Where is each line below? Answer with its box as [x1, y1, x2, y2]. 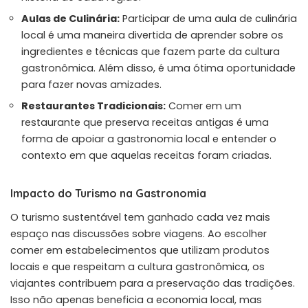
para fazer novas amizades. [21, 77, 162, 91]
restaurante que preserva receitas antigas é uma [21, 115, 269, 129]
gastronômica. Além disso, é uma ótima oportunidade [21, 60, 296, 75]
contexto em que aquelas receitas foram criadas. [21, 148, 272, 162]
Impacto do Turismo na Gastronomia [10, 186, 206, 200]
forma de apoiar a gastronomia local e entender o [21, 131, 276, 146]
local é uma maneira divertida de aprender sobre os [21, 27, 283, 42]
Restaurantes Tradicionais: [21, 98, 166, 113]
